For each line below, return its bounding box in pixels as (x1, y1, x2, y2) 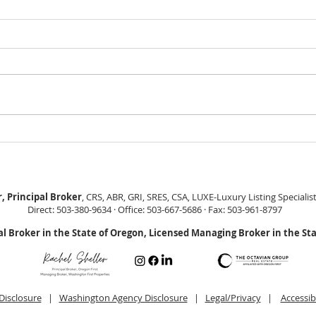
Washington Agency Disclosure (59, 291, 188, 305)
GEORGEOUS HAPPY (59, 128, 184, 145)
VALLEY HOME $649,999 (59, 145, 201, 162)
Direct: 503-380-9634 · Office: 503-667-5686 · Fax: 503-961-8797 (27, 203, 282, 217)
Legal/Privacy (205, 291, 261, 305)
